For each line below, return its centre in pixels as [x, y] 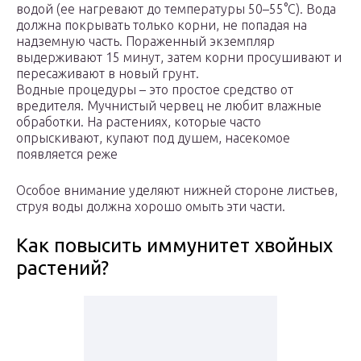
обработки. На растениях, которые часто [139, 122]
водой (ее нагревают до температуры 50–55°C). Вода [176, 9]
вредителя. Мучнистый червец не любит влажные [169, 106]
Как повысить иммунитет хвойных [174, 246]
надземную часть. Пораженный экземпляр [145, 41]
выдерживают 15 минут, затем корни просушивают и [179, 58]
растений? [62, 268]
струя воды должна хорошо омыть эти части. [151, 207]
